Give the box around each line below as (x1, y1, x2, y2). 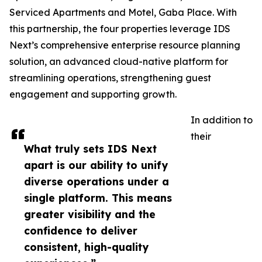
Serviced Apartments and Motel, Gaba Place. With (9, 6, 237, 19)
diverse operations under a (24, 175, 169, 188)
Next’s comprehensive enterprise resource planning (9, 39, 240, 51)
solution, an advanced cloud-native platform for (9, 56, 228, 68)
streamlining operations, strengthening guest (9, 72, 211, 84)
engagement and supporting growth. (9, 88, 177, 101)
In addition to (191, 114, 253, 126)
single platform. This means (24, 191, 172, 205)
